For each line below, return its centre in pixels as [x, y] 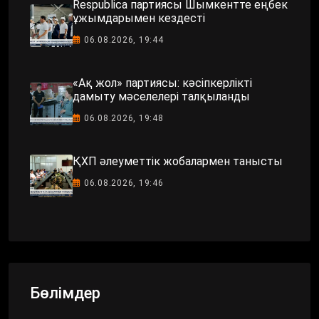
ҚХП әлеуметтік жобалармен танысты [178, 162]
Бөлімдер [65, 293]
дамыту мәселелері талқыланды [161, 96]
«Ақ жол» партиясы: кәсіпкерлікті [162, 83]
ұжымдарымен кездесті [139, 18]
